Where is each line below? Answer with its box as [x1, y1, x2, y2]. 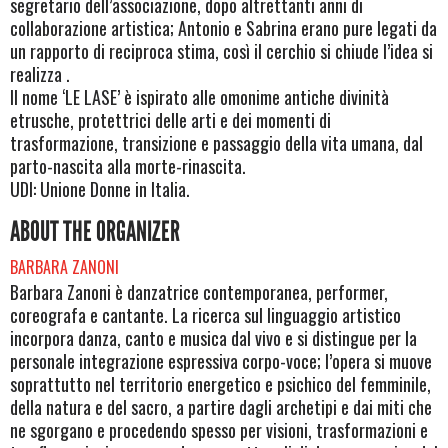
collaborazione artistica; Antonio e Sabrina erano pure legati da [10, 14, 437, 41]
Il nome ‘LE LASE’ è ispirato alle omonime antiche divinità [10, 83, 389, 110]
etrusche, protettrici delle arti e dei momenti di [10, 106, 331, 133]
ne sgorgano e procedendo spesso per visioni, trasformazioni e [10, 417, 428, 444]
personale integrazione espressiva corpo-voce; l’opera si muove [10, 348, 432, 375]
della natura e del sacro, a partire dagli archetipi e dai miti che [10, 394, 432, 421]
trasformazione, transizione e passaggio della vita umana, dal [10, 129, 423, 156]
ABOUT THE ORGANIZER [10, 215, 180, 250]
